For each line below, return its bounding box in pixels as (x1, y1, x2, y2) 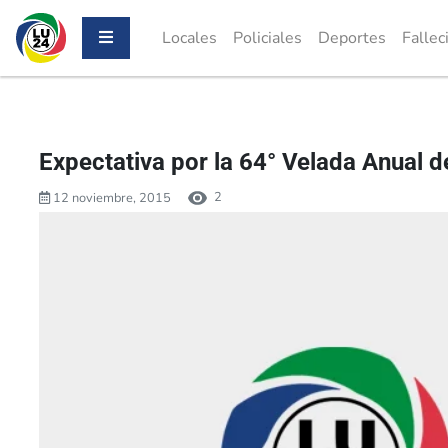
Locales (162, 27, 217, 49)
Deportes (318, 27, 386, 49)
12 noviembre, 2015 (50, 188, 171, 207)
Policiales (233, 27, 302, 49)
